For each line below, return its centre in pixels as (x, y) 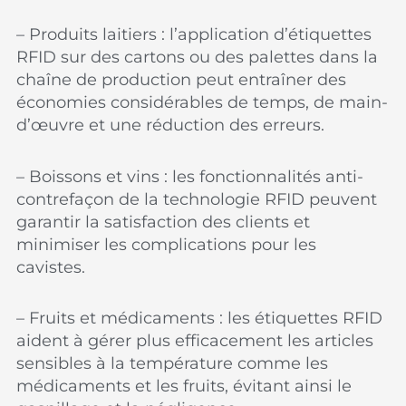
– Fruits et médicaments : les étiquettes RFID (200, 318)
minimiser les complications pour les (167, 244)
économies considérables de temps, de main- (203, 102)
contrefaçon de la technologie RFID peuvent (197, 199)
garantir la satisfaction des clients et (164, 222)
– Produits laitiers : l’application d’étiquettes (194, 34)
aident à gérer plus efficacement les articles (195, 341)
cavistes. (51, 267)
